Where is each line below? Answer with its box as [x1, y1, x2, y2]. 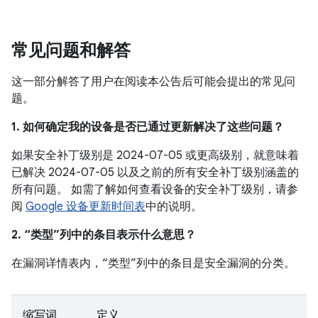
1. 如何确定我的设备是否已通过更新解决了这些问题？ [11, 120, 284, 134]
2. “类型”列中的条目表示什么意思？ [11, 228, 196, 242]
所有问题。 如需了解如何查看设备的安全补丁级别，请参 [11, 182, 298, 197]
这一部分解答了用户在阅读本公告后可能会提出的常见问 [11, 75, 295, 89]
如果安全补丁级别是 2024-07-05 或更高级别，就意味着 [11, 148, 299, 163]
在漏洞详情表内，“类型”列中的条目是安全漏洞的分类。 [11, 256, 295, 270]
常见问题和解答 [11, 40, 131, 61]
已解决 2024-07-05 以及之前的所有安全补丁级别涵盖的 [11, 165, 299, 180]
